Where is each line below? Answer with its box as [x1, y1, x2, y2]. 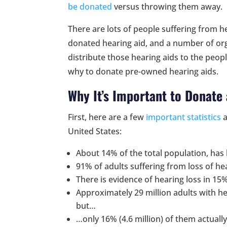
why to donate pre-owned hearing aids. [68, 65, 219, 77]
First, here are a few [68, 111, 146, 123]
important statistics [146, 111, 221, 123]
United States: [68, 125, 122, 137]
